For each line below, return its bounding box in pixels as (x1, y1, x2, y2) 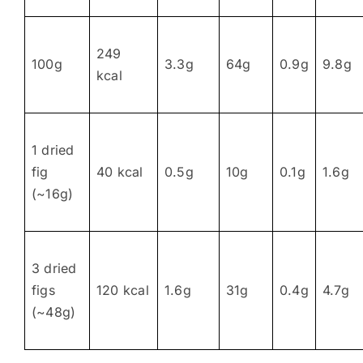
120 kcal (96, 281, 149, 298)
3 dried (31, 259, 77, 276)
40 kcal (96, 163, 143, 180)
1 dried (31, 141, 75, 158)
